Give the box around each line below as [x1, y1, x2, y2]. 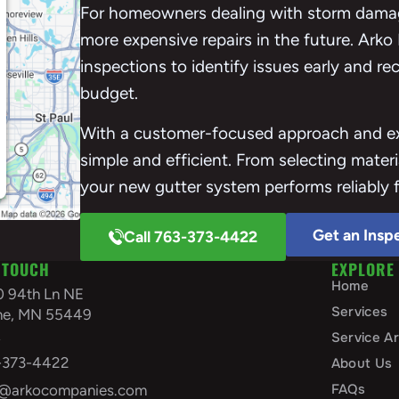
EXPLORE [330, 256, 395, 281]
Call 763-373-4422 [124, 227, 258, 247]
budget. [79, 83, 138, 104]
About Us [330, 354, 393, 372]
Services [330, 302, 388, 321]
